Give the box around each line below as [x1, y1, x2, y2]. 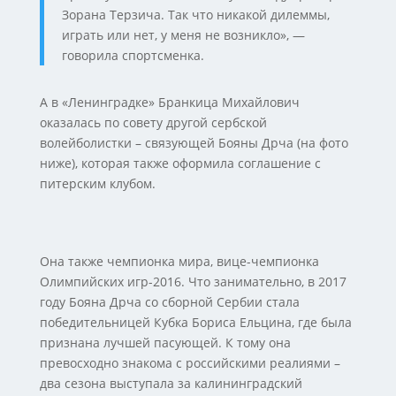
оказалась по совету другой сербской [39, 114, 267, 131]
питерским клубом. [39, 175, 156, 192]
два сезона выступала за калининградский [39, 375, 302, 392]
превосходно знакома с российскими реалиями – [39, 354, 340, 371]
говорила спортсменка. [61, 47, 204, 64]
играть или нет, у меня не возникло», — [61, 27, 305, 43]
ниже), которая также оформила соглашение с [39, 155, 321, 171]
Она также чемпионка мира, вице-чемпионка [39, 253, 319, 270]
